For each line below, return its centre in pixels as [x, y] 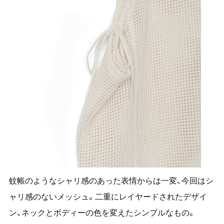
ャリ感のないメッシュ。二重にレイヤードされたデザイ [108, 197]
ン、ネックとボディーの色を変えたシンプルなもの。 [102, 213]
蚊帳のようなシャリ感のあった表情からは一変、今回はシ [111, 181]
